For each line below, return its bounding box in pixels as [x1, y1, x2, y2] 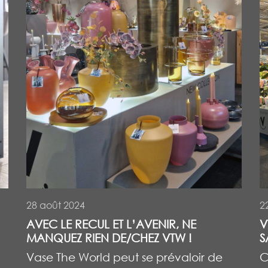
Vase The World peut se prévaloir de [26, 249, 223, 264]
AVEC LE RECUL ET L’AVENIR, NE [26, 217, 196, 231]
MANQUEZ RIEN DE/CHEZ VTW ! [26, 230, 192, 245]
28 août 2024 [26, 199, 85, 211]
